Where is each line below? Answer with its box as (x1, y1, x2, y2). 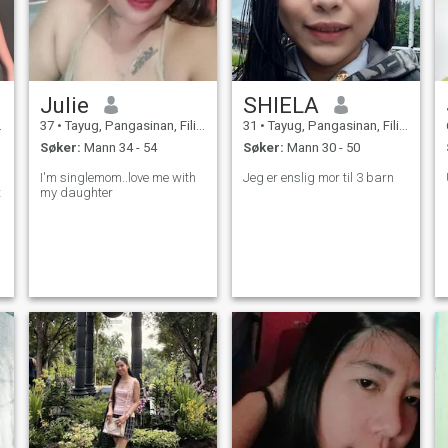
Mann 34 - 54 (80, 140, 157, 156)
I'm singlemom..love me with (39, 170, 196, 186)
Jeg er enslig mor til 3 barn (242, 170, 394, 186)
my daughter (39, 185, 113, 201)
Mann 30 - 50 (283, 140, 360, 156)
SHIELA (242, 91, 319, 118)
